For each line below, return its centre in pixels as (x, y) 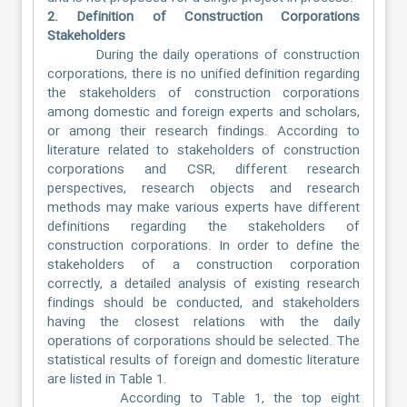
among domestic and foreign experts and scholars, (203, 112)
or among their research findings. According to (203, 131)
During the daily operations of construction (203, 55)
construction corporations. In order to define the (203, 246)
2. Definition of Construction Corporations (203, 17)
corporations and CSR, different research (203, 169)
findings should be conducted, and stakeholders (203, 303)
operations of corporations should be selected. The (203, 341)
